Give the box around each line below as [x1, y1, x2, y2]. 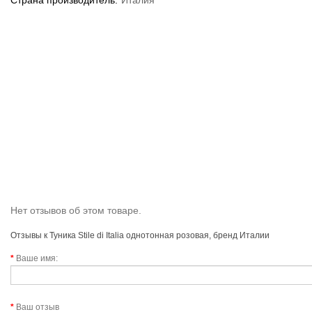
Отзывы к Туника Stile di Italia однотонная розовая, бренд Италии [10, 231, 270, 240]
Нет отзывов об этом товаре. [10, 205, 141, 216]
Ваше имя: [16, 253, 58, 263]
